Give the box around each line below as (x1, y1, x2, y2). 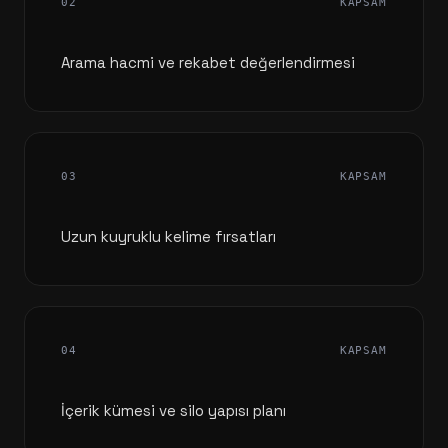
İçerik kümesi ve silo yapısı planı (61, 401, 286, 420)
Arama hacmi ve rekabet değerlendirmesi (61, 53, 355, 72)
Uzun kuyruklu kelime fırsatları (61, 227, 276, 246)
